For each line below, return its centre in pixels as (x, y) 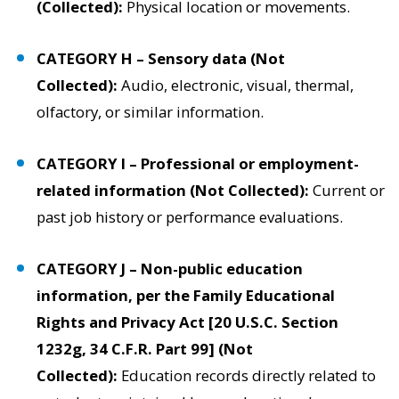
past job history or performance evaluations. (190, 217)
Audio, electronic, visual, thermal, (238, 85)
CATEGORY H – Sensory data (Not (161, 58)
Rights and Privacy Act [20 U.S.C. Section (188, 322)
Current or (349, 190)
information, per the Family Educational (186, 295)
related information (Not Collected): (175, 190)
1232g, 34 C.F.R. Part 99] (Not (145, 349)
